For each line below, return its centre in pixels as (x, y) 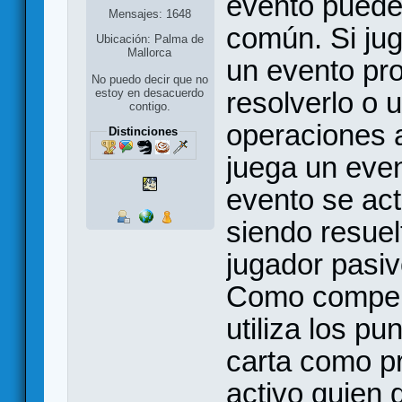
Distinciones (143, 131)
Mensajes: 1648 (149, 14)
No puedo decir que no (149, 79)
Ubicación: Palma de (149, 39)
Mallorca (150, 53)
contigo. (149, 106)
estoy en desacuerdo (150, 92)
